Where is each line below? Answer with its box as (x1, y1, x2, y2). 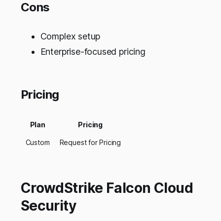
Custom (25, 138, 50, 147)
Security (20, 197, 76, 215)
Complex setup (40, 31, 101, 42)
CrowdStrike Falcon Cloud (20, 180, 193, 197)
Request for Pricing (59, 138, 121, 147)
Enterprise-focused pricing (40, 46, 146, 57)
